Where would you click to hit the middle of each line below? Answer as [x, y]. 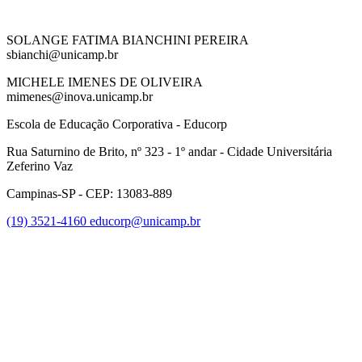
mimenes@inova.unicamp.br [80, 97]
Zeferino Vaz [40, 166]
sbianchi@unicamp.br [62, 55]
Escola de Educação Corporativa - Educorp [117, 124]
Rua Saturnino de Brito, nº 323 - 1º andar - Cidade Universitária [169, 152]
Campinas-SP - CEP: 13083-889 [89, 194]
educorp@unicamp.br [145, 221]
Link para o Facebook [304, 235]
